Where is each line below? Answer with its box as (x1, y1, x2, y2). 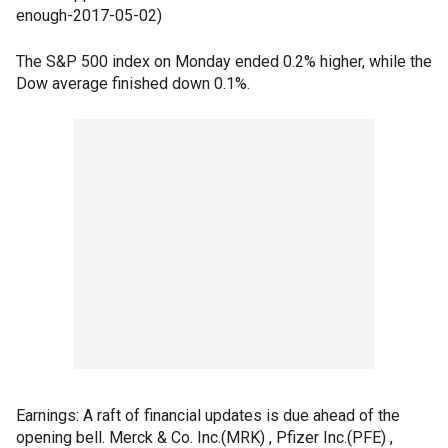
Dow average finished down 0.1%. (16, 74, 250, 93)
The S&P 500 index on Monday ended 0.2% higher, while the (16, 52, 432, 71)
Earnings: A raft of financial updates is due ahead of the (16, 406, 400, 425)
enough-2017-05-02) (16, 6, 162, 25)
